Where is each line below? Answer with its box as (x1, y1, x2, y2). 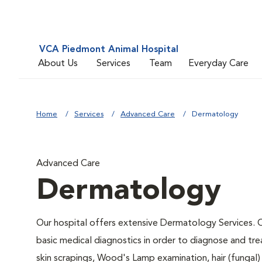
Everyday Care (188, 58, 249, 68)
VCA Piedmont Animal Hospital (39, 45, 178, 54)
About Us (38, 58, 78, 68)
